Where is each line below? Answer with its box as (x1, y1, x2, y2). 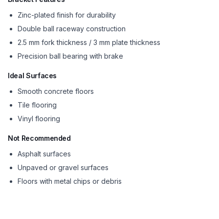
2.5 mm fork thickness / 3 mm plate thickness (18, 38, 160, 46)
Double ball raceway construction (18, 24, 126, 33)
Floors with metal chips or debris (18, 177, 122, 185)
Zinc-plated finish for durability (18, 11, 116, 19)
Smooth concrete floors (18, 87, 94, 95)
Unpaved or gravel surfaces (18, 163, 109, 172)
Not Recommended (8, 134, 71, 142)
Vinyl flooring (18, 114, 60, 123)
